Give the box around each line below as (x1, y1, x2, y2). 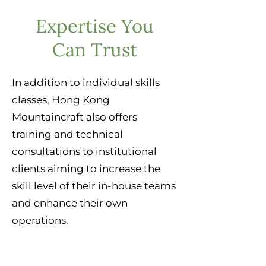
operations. (12, 214, 68, 226)
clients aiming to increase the (12, 163, 160, 175)
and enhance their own (12, 197, 128, 209)
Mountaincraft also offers (12, 111, 137, 123)
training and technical (12, 128, 123, 140)
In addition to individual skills (12, 77, 160, 88)
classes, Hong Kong (12, 94, 110, 106)
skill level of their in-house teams (12, 180, 176, 192)
